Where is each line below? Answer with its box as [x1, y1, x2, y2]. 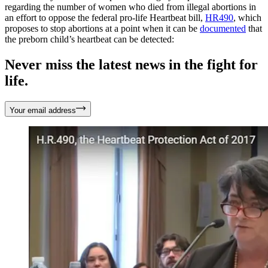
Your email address [10, 105, 76, 115]
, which [233, 12, 261, 23]
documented [200, 23, 246, 33]
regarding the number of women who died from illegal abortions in [5, 1, 256, 12]
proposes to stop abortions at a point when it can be [5, 23, 200, 33]
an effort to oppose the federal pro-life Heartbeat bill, [5, 12, 205, 23]
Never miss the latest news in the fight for [5, 56, 258, 72]
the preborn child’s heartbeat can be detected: [5, 33, 174, 44]
